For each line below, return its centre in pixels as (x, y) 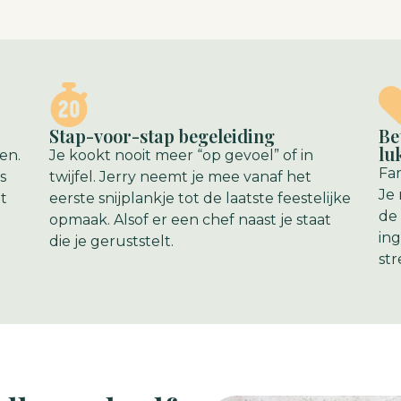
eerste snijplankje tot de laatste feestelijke (200, 198)
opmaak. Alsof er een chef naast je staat (190, 220)
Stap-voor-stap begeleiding (162, 136)
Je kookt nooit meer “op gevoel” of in (181, 155)
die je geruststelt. (111, 241)
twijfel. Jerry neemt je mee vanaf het (180, 177)
